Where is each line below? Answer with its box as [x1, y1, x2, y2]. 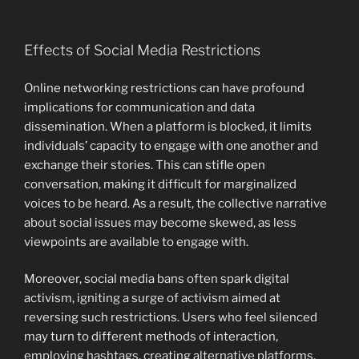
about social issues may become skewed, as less [24, 215, 296, 230]
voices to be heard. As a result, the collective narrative [24, 196, 327, 211]
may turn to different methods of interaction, [24, 329, 278, 345]
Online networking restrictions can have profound [24, 80, 305, 95]
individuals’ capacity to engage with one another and [24, 138, 318, 153]
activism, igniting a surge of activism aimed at [24, 291, 280, 306]
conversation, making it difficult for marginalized [24, 176, 296, 192]
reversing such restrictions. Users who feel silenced [24, 310, 317, 325]
